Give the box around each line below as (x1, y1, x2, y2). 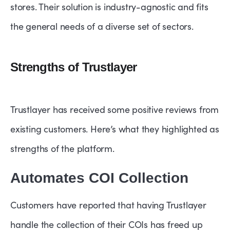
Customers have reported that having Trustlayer (10, 199, 206, 212)
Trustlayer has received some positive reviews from (10, 103, 219, 116)
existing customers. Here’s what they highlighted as (10, 123, 219, 136)
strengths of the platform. (10, 142, 114, 155)
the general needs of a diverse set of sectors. (10, 20, 194, 33)
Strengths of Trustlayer (10, 60, 137, 74)
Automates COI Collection (10, 170, 188, 186)
